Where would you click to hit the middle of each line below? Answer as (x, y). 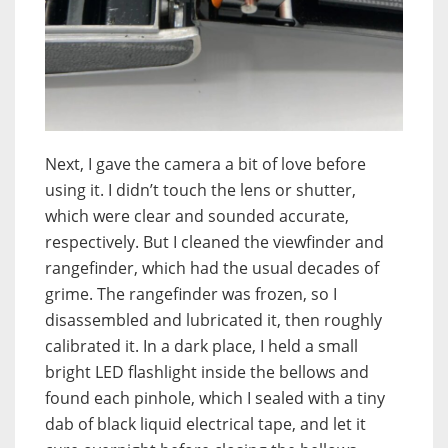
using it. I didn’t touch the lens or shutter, (200, 190)
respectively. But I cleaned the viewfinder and (214, 242)
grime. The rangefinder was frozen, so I (191, 294)
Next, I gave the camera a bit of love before (205, 164)
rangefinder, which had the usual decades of (212, 268)
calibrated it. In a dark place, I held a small (201, 346)
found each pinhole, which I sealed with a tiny (215, 398)
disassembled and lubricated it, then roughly (213, 320)
